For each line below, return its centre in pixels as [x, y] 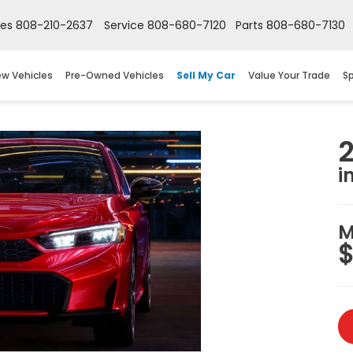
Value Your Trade [289, 75]
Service [124, 25]
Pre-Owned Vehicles [115, 75]
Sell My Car [206, 75]
